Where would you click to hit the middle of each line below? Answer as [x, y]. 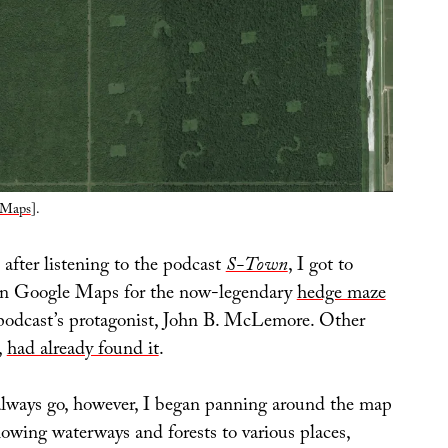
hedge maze [341, 294]
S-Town [256, 266]
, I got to [320, 266]
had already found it [82, 350]
